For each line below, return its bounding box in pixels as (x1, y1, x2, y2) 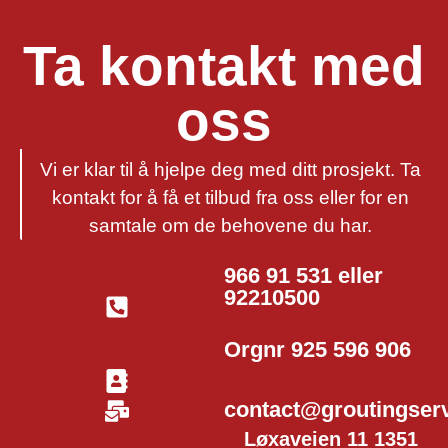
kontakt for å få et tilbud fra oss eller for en (52, 187, 409, 209)
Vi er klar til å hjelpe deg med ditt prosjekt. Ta (40, 159, 421, 181)
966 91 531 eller (224, 262, 383, 288)
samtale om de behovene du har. (89, 215, 372, 237)
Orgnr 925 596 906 (224, 336, 411, 362)
